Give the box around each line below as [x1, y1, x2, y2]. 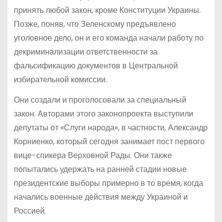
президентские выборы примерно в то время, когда [13, 177, 203, 189]
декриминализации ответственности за [13, 46, 158, 58]
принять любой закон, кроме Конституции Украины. [13, 4, 201, 16]
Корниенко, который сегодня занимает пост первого [13, 135, 205, 147]
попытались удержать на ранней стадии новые [13, 163, 187, 175]
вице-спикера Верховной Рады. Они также [13, 149, 172, 161]
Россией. [13, 205, 46, 217]
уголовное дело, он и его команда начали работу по [13, 32, 204, 44]
